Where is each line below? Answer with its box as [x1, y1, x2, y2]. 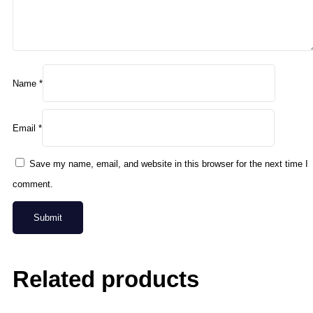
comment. [13, 179, 53, 190]
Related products [13, 266, 199, 293]
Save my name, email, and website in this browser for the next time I [29, 159, 308, 170]
